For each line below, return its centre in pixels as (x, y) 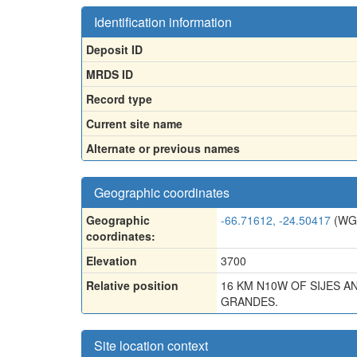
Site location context (151, 345)
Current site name (134, 123)
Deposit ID (114, 49)
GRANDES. (249, 301)
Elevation (112, 260)
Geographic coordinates (162, 192)
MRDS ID (110, 74)
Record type (119, 98)
